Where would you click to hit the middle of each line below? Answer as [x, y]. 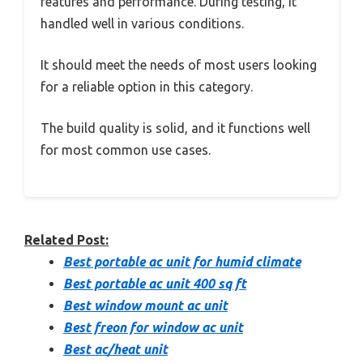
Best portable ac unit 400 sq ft [155, 283]
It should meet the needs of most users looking [179, 64]
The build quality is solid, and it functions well [175, 128]
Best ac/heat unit [115, 349]
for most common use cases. [126, 149]
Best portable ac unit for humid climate [182, 261]
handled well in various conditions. [142, 23]
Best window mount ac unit [145, 305]
